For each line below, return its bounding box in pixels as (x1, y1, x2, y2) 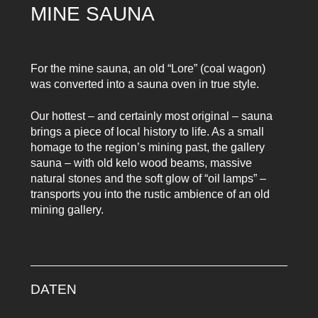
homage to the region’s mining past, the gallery (30, 141, 265, 153)
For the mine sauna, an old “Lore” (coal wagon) (30, 62, 265, 75)
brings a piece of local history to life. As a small (30, 125, 264, 138)
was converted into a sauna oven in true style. (30, 78, 259, 91)
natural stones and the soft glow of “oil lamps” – (30, 172, 266, 185)
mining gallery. (30, 203, 104, 216)
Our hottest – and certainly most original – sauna (30, 109, 273, 122)
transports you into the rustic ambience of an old (30, 187, 270, 200)
